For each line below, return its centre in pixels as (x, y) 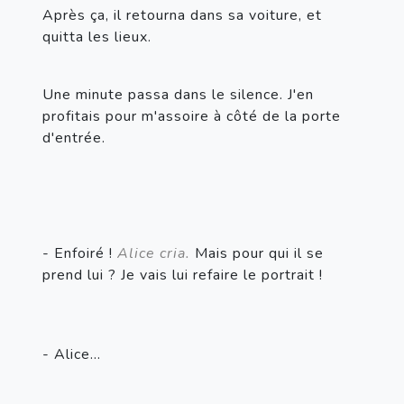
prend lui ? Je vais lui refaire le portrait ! (183, 275)
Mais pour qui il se (257, 253)
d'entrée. (74, 138)
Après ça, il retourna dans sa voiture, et (182, 15)
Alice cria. (154, 253)
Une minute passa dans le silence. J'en (178, 94)
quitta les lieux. (97, 37)
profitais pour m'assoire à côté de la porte (192, 116)
